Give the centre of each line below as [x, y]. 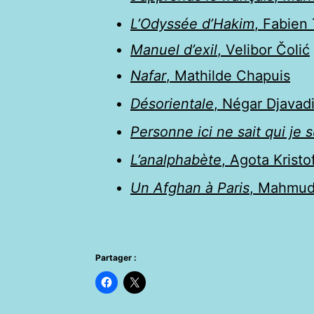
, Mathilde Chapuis [228, 75]
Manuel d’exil [174, 49]
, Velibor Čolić [264, 49]
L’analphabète [176, 159]
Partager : [116, 257]
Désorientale [172, 103]
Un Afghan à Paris [190, 187]
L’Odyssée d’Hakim [192, 23]
